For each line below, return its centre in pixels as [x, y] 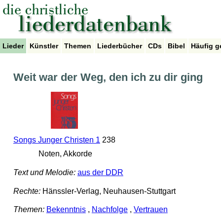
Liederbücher [120, 46]
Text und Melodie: [44, 173]
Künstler [44, 46]
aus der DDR [100, 173]
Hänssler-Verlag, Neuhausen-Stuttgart [108, 191]
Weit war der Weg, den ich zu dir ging [108, 77]
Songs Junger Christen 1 [56, 140]
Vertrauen [150, 210]
